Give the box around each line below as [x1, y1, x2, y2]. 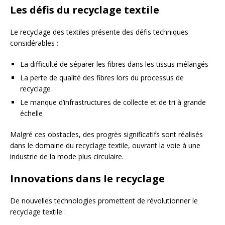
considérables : [10, 38, 58, 48]
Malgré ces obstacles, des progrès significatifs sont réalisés [10, 130, 203, 139]
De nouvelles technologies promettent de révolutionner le [10, 196, 198, 205]
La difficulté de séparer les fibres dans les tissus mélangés [20, 59, 208, 69]
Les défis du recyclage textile [10, 3, 159, 17]
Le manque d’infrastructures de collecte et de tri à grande [20, 97, 206, 107]
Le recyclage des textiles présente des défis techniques [10, 27, 188, 37]
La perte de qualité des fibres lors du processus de [20, 73, 184, 82]
